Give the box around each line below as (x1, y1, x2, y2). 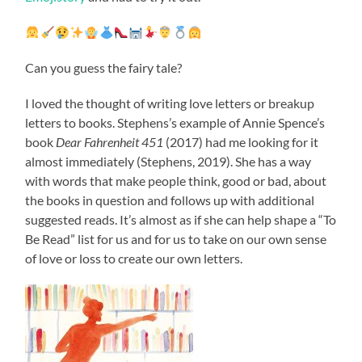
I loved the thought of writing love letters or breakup (25, 95, 315, 112)
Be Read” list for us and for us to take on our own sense (25, 231, 327, 247)
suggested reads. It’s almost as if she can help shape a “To (25, 212, 337, 228)
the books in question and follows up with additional (25, 192, 315, 208)
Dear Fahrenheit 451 (56, 134, 164, 150)
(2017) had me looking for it (163, 134, 319, 150)
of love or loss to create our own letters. (25, 250, 243, 267)
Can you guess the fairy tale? (25, 60, 183, 76)
